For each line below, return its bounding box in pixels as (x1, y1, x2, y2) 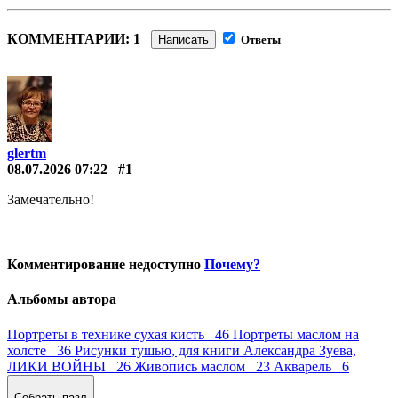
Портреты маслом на (233, 326, 359, 342)
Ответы (241, 32, 281, 46)
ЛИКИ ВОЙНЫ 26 (7, 358, 134, 374)
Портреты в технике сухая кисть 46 (7, 326, 233, 342)
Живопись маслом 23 (134, 358, 274, 374)
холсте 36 (7, 342, 75, 358)
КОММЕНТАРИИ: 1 (7, 30, 151, 46)
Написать (158, 32, 209, 46)
